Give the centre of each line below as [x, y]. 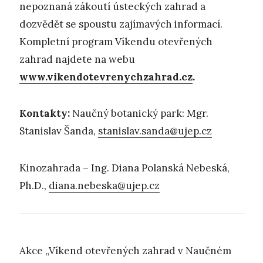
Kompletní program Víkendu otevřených [116, 42]
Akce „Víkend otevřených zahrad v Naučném [125, 251]
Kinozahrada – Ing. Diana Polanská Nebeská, [124, 168]
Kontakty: [45, 114]
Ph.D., [34, 185]
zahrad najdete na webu [77, 60]
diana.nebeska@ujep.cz [104, 185]
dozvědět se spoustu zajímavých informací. [121, 24]
